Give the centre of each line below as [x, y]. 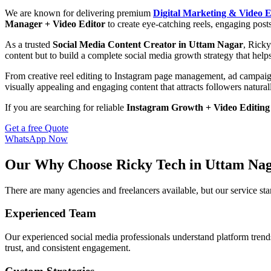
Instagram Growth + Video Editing [198, 107]
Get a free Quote [37, 128]
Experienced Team [51, 214]
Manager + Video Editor [55, 24]
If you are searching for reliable [66, 107]
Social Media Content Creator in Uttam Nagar [148, 44]
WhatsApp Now [36, 139]
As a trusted [29, 44]
